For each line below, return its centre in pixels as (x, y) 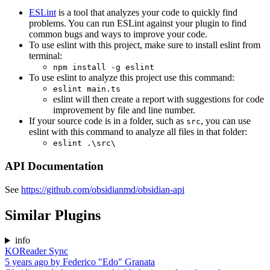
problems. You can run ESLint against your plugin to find (138, 24)
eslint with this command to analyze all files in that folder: (138, 132)
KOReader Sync (36, 251)
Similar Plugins (53, 215)
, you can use (226, 121)
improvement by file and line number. (124, 110)
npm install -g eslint (104, 67)
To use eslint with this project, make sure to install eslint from (145, 45)
